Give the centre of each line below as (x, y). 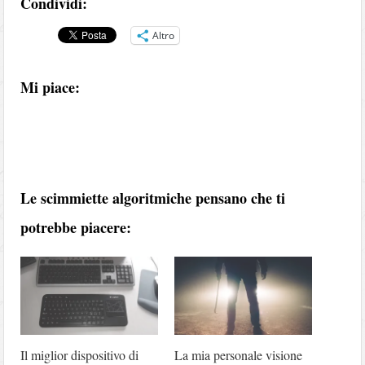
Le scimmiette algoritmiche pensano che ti (153, 198)
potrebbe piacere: (76, 227)
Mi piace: (51, 87)
